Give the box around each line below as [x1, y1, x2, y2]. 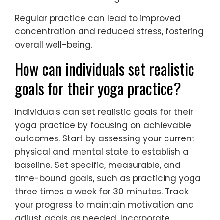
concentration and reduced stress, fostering [15, 26, 204, 38]
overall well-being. [15, 39, 92, 51]
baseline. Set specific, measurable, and [15, 159, 181, 171]
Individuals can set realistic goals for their [15, 106, 193, 118]
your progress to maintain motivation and [15, 199, 194, 211]
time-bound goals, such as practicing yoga [15, 172, 201, 185]
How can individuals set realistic [15, 57, 194, 81]
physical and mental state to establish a [15, 146, 189, 158]
